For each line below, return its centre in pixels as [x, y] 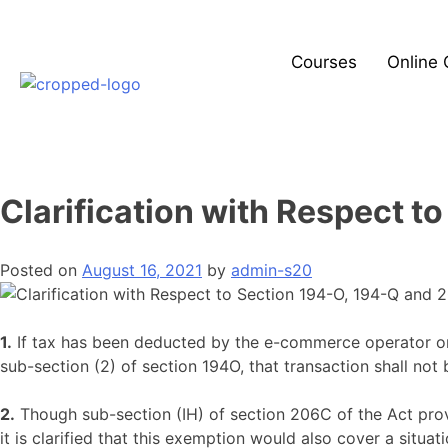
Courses [323, 61]
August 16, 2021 [142, 269]
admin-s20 [271, 269]
